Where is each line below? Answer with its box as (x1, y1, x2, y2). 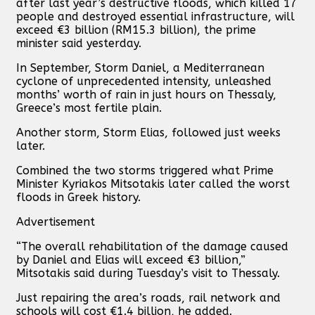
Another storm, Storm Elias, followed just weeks (16, 125, 281, 139)
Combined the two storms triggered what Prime (16, 163, 274, 177)
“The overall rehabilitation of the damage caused (16, 239, 288, 253)
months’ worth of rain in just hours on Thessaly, (16, 87, 276, 101)
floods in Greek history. (16, 190, 141, 204)
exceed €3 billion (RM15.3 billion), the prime (16, 22, 256, 37)
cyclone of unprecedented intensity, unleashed (16, 74, 271, 88)
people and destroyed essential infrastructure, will (16, 9, 295, 23)
